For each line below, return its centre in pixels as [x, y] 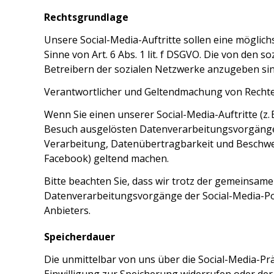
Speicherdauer [80, 237]
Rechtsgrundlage [86, 17]
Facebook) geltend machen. [106, 158]
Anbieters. [67, 210]
